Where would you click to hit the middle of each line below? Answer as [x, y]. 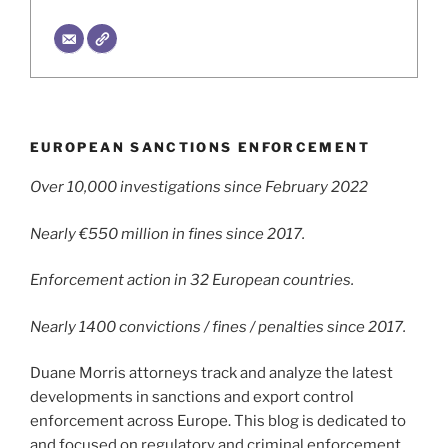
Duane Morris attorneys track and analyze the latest [211, 373]
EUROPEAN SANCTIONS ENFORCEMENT [200, 146]
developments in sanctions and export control [192, 397]
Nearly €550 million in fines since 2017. [167, 233]
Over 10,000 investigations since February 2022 [199, 187]
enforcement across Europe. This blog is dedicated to [218, 421]
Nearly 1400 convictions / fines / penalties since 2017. [218, 326]
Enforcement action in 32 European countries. [192, 280]
